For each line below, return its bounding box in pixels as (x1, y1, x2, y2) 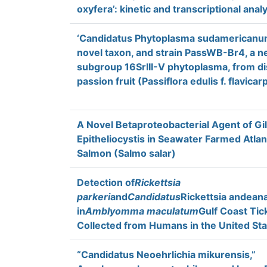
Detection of (77, 176, 135, 188)
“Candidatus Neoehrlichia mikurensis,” (77, 249, 256, 260)
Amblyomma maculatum (85, 205, 198, 217)
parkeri (77, 191, 110, 203)
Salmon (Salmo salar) (77, 147, 176, 159)
